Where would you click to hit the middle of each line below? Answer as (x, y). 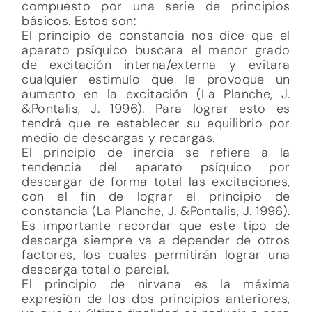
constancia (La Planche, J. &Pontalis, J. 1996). (156, 211)
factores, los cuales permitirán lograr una (156, 255)
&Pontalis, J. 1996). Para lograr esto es (156, 108)
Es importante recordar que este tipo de (156, 225)
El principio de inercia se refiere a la (156, 152)
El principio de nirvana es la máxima (156, 284)
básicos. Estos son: (79, 21)
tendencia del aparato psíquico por (156, 167)
